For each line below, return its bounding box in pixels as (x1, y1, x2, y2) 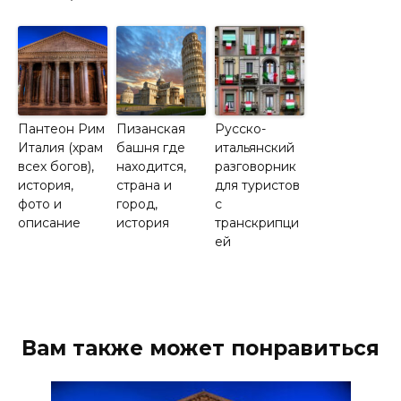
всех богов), (18, 158, 94, 175)
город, (116, 195, 158, 212)
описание (18, 214, 81, 231)
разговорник (215, 158, 296, 175)
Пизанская (116, 120, 185, 137)
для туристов (215, 176, 300, 193)
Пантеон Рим (18, 120, 105, 137)
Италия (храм (18, 139, 103, 156)
